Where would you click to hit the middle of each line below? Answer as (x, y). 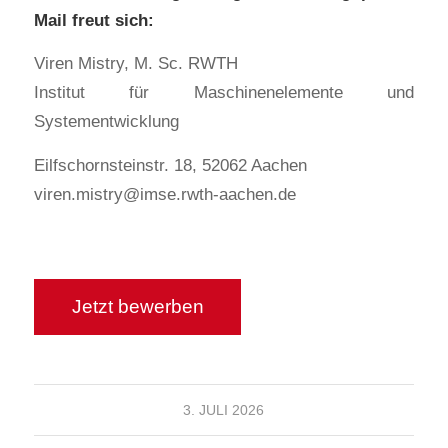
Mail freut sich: (93, 19)
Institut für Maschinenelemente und (224, 92)
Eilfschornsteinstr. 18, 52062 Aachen (170, 165)
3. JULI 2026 (224, 409)
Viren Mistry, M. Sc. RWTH (135, 63)
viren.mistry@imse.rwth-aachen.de (164, 194)
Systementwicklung (106, 121)
